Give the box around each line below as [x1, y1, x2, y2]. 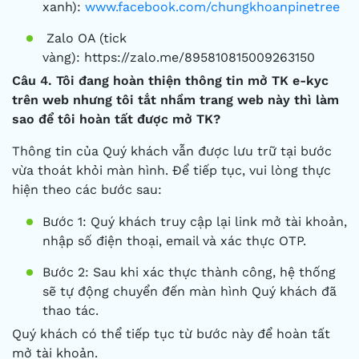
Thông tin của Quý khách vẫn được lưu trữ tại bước [12, 143, 332, 159]
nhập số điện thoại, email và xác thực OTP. [42, 233, 306, 248]
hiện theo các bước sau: [12, 182, 162, 197]
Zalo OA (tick [42, 30, 127, 46]
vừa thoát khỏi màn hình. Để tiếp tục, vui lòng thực [12, 163, 331, 178]
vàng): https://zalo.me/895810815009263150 [42, 50, 315, 65]
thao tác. [42, 303, 99, 318]
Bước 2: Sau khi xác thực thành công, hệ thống [42, 264, 336, 280]
